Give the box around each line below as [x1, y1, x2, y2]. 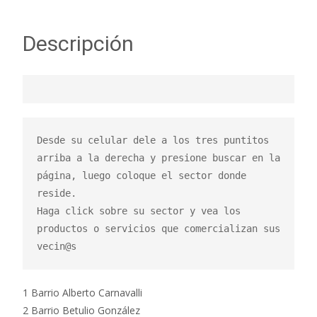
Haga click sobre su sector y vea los [37, 205, 241, 217]
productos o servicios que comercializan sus [37, 223, 280, 235]
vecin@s [37, 241, 76, 253]
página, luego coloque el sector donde [37, 170, 246, 182]
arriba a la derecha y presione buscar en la [37, 152, 280, 164]
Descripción [23, 31, 134, 57]
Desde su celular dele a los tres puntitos [37, 134, 269, 146]
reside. [37, 188, 76, 200]
